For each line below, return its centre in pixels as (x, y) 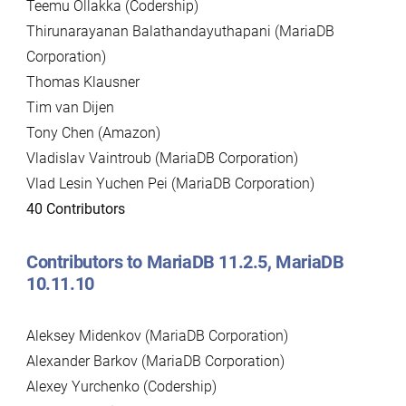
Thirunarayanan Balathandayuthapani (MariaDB (180, 31)
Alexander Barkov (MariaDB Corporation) (155, 361)
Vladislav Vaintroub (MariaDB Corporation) (162, 158)
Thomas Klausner (82, 82)
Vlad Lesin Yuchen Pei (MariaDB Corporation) (170, 184)
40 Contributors (75, 209)
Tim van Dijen (70, 107)
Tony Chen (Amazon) (93, 133)
